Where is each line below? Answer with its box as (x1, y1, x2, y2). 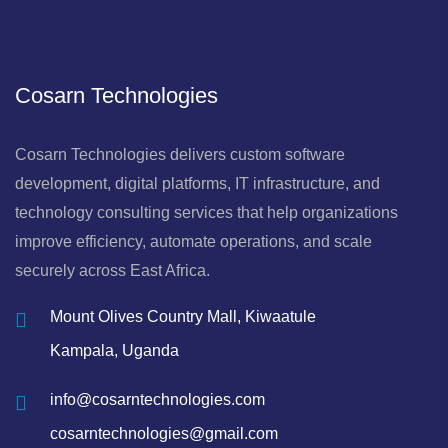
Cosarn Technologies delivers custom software (15, 145, 345, 163)
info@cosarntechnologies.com (50, 390, 265, 408)
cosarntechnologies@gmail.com (50, 424, 278, 442)
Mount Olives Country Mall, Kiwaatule (50, 307, 316, 325)
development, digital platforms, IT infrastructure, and (15, 174, 380, 192)
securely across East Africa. (15, 261, 210, 279)
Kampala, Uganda (50, 341, 179, 359)
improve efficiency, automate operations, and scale (15, 232, 372, 250)
